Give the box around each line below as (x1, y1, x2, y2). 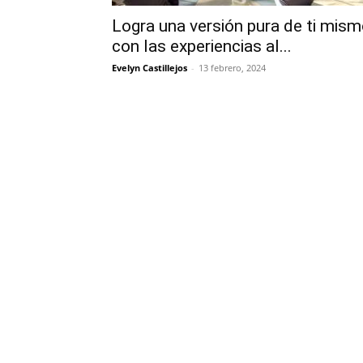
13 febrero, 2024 (199, 62, 266, 74)
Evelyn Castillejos (112, 62, 187, 74)
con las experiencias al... (112, 36, 292, 56)
